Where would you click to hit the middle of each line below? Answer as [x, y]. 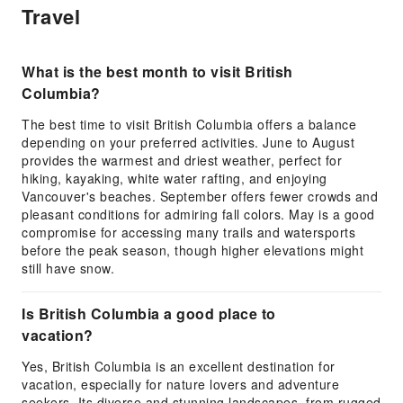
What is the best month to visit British [157, 72]
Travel [51, 16]
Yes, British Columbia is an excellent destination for [179, 366]
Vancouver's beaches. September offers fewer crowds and [200, 196]
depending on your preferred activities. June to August [188, 142]
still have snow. [68, 268]
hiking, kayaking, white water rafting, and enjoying [175, 178]
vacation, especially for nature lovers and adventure [180, 384]
